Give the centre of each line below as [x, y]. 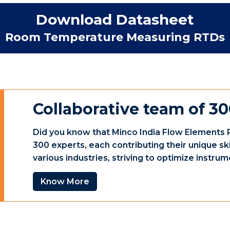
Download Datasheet [115, 20]
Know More [65, 181]
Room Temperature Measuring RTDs [115, 37]
